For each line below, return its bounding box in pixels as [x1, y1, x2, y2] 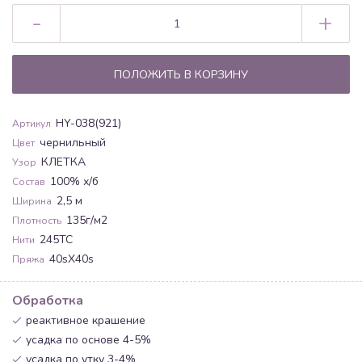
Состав [12, 175, 45, 188]
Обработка [12, 291, 83, 309]
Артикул [12, 116, 51, 130]
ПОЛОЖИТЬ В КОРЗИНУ [114, 66, 248, 82]
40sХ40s [49, 250, 94, 267]
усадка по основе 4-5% [26, 331, 151, 347]
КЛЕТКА [41, 154, 86, 170]
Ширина [12, 194, 52, 208]
